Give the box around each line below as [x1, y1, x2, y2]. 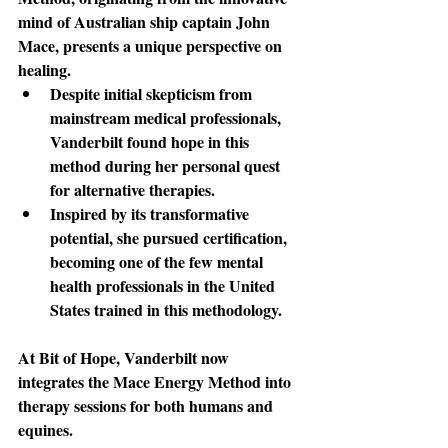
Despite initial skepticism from [50, 82, 256, 105]
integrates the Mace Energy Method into [18, 370, 295, 393]
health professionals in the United [50, 274, 279, 297]
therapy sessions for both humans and [18, 394, 277, 417]
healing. [18, 58, 75, 81]
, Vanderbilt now [116, 346, 233, 369]
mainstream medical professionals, [50, 106, 285, 129]
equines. [18, 418, 77, 441]
